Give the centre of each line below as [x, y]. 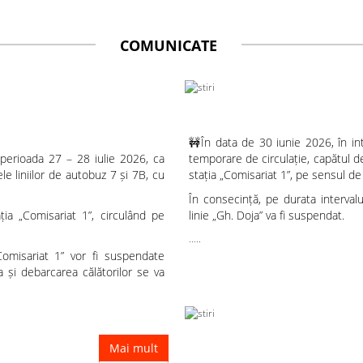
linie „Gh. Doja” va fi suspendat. [267, 215]
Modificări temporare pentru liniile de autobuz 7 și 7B [191, 130]
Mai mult [134, 348]
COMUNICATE [169, 45]
